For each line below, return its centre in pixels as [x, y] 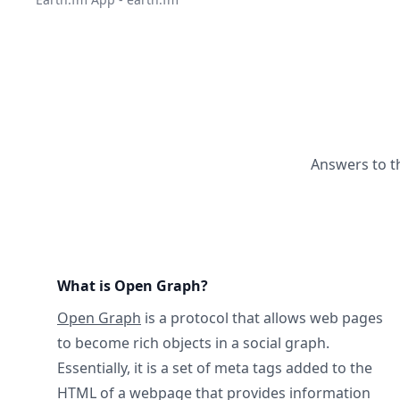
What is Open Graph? [133, 286]
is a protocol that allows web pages [262, 318]
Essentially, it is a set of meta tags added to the [215, 368]
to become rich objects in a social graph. [193, 343]
